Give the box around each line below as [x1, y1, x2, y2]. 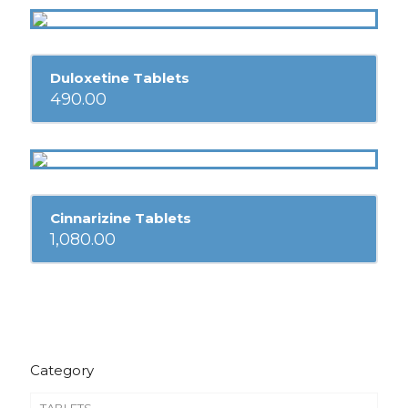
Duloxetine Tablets [49, 69, 189, 87]
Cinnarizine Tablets [49, 209, 191, 228]
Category [30, 361, 94, 379]
